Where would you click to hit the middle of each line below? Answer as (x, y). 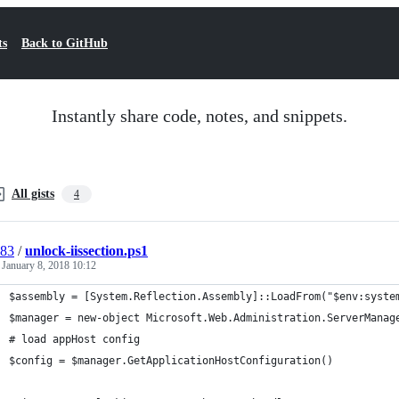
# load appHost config (74, 339)
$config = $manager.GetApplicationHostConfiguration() (171, 361)
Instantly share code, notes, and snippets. (199, 116)
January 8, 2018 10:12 (49, 265)
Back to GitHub (65, 43)
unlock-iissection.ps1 (86, 251)
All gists (33, 194)
